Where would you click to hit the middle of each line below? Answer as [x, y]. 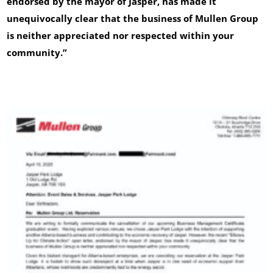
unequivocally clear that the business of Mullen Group [133, 19]
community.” [37, 53]
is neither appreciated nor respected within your [121, 36]
